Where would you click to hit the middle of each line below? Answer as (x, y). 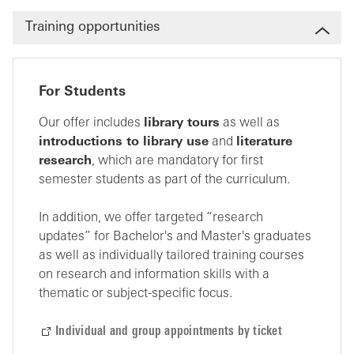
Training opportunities (92, 27)
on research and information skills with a (154, 275)
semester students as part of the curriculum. (166, 180)
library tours (182, 123)
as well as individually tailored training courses (171, 256)
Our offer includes (91, 123)
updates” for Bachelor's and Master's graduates (175, 237)
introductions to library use (124, 142)
